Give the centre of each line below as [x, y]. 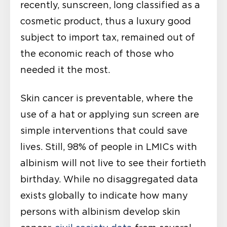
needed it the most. [65, 70]
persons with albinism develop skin [100, 212]
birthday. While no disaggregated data [109, 179]
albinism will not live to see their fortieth [113, 163]
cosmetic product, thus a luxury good [106, 21]
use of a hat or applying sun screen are [110, 114]
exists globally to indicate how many [104, 195]
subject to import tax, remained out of [108, 37]
